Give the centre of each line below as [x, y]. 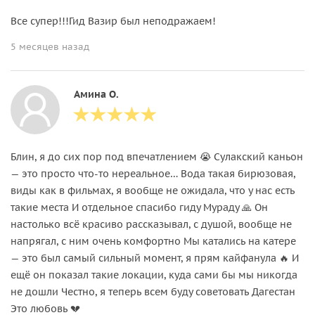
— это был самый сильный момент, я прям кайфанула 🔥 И [155, 258]
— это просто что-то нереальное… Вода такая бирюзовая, [153, 173]
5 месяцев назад [50, 46]
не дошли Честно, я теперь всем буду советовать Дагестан [153, 291]
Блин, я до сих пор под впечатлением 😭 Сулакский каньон [157, 156]
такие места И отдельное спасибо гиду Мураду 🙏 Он [139, 207]
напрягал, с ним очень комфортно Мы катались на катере [153, 241]
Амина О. [96, 94]
